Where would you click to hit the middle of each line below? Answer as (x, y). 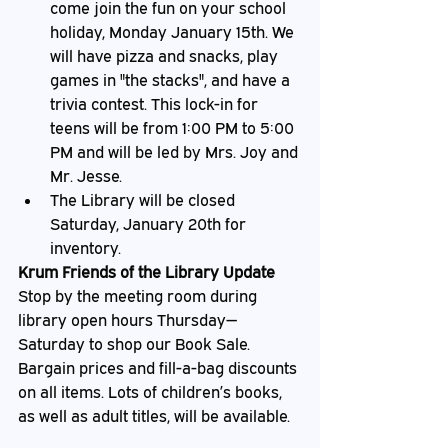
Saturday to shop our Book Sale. (136, 344)
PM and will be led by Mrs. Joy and (176, 152)
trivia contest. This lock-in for (156, 104)
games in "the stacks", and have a (172, 80)
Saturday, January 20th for (150, 224)
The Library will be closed (144, 200)
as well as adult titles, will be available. (154, 416)
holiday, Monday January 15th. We (174, 32)
